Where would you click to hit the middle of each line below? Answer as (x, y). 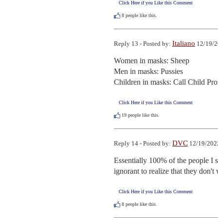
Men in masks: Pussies (148, 72)
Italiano (184, 44)
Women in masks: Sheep (152, 61)
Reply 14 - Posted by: (143, 144)
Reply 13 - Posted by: (143, 44)
